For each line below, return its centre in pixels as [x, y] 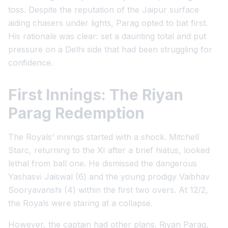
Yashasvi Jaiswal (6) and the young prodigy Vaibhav [109, 177]
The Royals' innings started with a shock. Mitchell [104, 137]
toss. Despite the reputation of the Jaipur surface [104, 10]
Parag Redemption [76, 113]
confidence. [31, 63]
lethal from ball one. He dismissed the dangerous [103, 163]
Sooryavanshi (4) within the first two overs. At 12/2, [108, 190]
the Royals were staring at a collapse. [80, 203]
